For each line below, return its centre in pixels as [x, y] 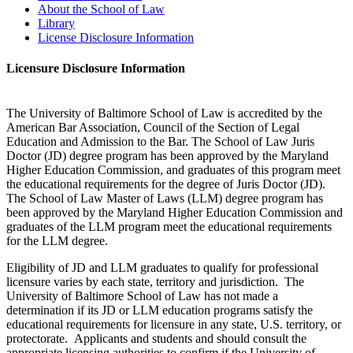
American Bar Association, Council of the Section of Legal [153, 128]
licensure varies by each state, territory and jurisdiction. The [155, 282]
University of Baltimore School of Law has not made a [142, 296]
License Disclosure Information [116, 37]
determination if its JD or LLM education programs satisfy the [160, 310]
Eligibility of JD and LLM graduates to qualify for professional [162, 268]
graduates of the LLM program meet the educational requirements [169, 227]
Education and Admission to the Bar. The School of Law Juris [160, 142]
